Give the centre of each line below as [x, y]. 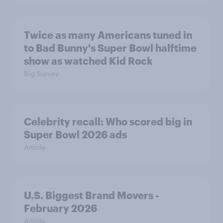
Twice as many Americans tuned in [108, 35]
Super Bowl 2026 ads [75, 134]
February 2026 [60, 208]
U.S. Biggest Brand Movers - [92, 195]
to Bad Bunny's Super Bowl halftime [110, 48]
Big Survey [41, 73]
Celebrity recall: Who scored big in [108, 121]
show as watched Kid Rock [88, 61]
